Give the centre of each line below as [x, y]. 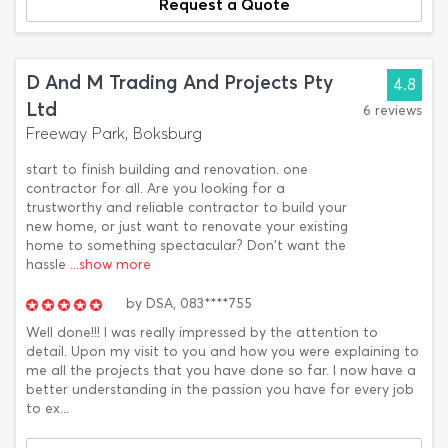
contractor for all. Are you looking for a [155, 188]
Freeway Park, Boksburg [114, 133]
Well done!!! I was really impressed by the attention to [202, 332]
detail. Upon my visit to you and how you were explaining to [222, 351]
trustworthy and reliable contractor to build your [186, 207]
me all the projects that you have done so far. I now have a [221, 370]
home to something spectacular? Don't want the [186, 245]
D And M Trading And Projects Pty [179, 82]
